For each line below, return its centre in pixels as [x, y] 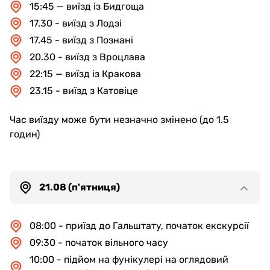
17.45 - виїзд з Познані [81, 40]
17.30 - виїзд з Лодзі [76, 23]
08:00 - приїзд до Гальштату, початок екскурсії [139, 226]
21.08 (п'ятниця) [80, 187]
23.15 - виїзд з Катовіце [84, 91]
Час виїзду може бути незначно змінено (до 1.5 [119, 120]
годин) [25, 134]
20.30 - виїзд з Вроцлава [87, 57]
